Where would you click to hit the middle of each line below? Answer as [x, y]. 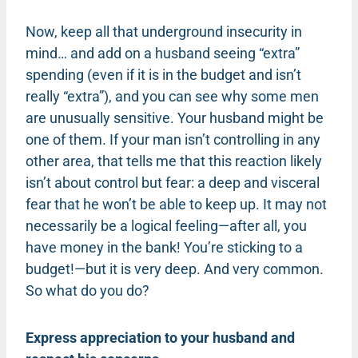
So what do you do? [88, 290]
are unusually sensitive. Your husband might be [175, 117]
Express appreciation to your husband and [160, 337]
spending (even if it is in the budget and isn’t [163, 74]
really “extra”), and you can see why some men [172, 96]
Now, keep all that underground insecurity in [164, 31]
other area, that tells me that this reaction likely [174, 161]
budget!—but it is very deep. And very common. [175, 268]
